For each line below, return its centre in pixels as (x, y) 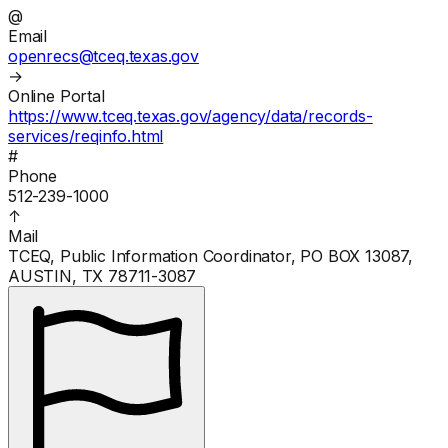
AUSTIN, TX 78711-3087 (102, 275)
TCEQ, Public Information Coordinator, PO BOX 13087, (211, 255)
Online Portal (56, 95)
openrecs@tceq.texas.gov (103, 55)
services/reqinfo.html (86, 135)
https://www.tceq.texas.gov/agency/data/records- (190, 115)
